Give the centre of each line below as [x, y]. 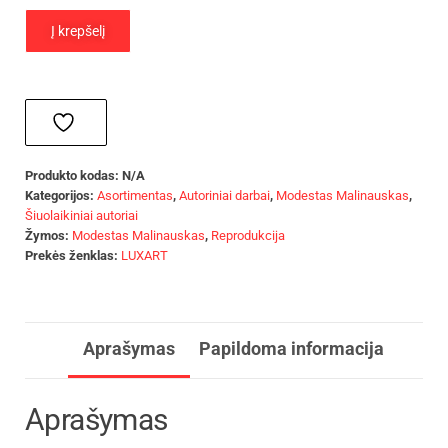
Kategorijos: [61, 195]
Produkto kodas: [73, 175]
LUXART [144, 255]
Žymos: [48, 235]
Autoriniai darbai [224, 195]
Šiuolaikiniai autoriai [81, 215]
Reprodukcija [248, 235]
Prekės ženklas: [73, 255]
